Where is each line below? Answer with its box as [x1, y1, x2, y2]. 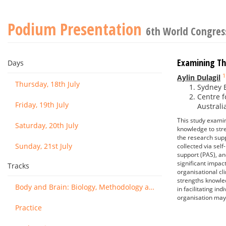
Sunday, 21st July [15, 141, 72, 151]
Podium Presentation [8, 18, 146, 40]
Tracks [8, 161, 29, 171]
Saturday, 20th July [15, 121, 78, 130]
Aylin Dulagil [177, 73, 220, 82]
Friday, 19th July [15, 100, 69, 109]
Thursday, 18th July [15, 79, 80, 89]
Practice [15, 203, 42, 212]
